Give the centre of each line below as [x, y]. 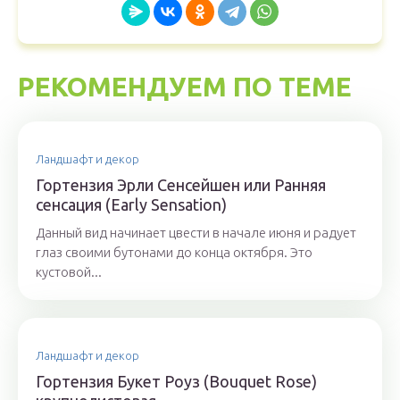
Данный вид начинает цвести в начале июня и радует [196, 233]
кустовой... [69, 272]
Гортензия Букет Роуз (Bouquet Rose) [176, 381]
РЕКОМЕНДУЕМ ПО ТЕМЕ [185, 87]
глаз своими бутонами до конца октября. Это [174, 252]
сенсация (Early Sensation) [131, 204]
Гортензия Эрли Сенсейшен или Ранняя [181, 185]
